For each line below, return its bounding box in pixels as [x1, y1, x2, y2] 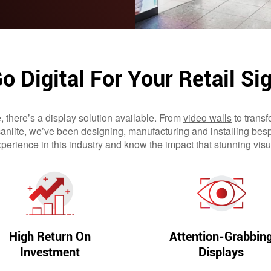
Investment [19, 245, 80, 260]
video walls [183, 110, 232, 125]
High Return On [8, 229, 91, 244]
